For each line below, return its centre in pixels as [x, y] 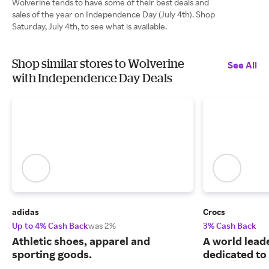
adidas [26, 212]
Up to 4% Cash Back [50, 226]
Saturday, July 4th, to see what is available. [89, 26]
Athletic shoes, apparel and [81, 241]
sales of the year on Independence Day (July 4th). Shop [113, 14]
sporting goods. [52, 254]
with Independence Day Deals [92, 78]
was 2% [102, 226]
